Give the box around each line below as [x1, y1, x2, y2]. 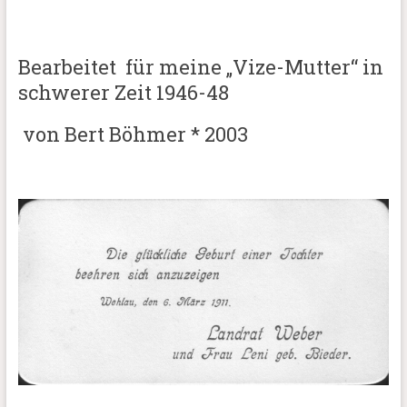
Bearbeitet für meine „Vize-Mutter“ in [17, 53, 383, 80]
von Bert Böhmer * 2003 [17, 120, 248, 147]
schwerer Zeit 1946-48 [17, 78, 229, 105]
